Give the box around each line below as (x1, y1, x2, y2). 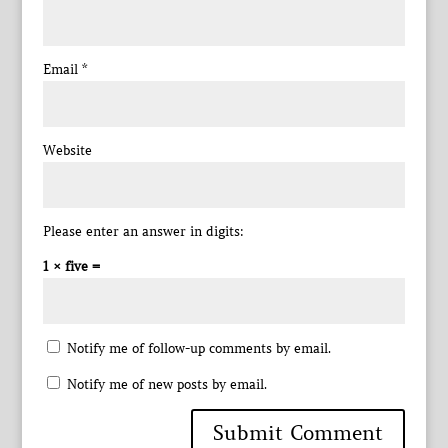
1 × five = (42, 258, 100, 276)
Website (42, 142, 92, 160)
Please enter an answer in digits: (42, 223, 244, 241)
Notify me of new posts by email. (66, 376, 267, 394)
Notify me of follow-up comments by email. (66, 340, 331, 358)
